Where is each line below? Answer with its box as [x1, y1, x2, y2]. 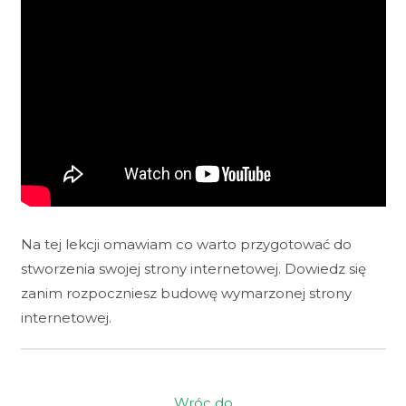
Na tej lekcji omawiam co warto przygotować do [20, 236, 352, 254]
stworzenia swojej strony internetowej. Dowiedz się [20, 260, 366, 278]
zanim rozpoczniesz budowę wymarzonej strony [20, 285, 352, 303]
